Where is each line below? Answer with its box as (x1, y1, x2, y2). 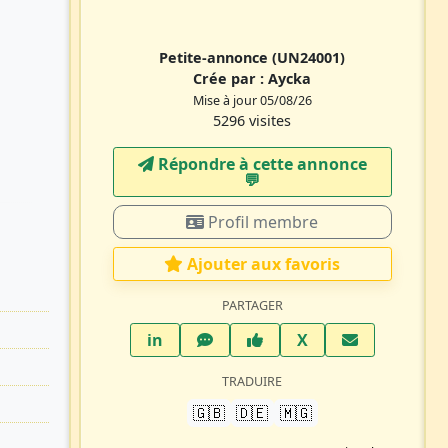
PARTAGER (221, 296, 283, 314)
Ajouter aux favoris (187, 252, 341, 275)
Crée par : (193, 68, 269, 88)
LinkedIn (161, 327, 233, 350)
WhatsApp (211, 327, 294, 350)
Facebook (261, 327, 338, 350)
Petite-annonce (159, 47, 273, 67)
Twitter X (306, 327, 380, 350)
